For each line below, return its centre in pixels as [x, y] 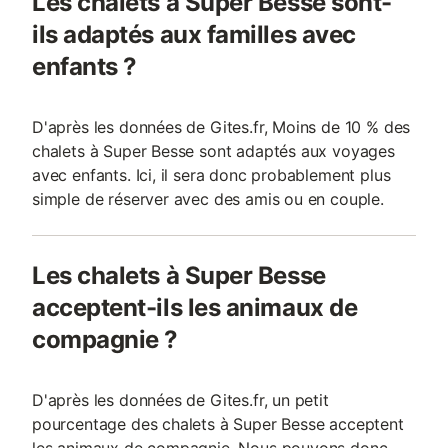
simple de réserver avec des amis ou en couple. [208, 199]
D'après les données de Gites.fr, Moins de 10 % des [221, 127]
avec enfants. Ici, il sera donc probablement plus [211, 175]
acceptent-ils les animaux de [195, 307]
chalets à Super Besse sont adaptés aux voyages [213, 151]
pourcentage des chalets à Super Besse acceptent [218, 424]
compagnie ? [105, 339]
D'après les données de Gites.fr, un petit [180, 400]
